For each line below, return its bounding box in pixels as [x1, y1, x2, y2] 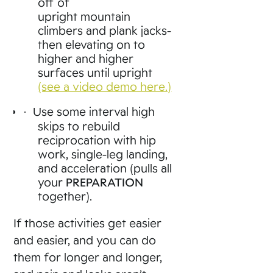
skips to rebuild [38, 119, 121, 133]
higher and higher [38, 51, 134, 65]
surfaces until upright [38, 65, 153, 79]
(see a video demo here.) [38, 79, 172, 93]
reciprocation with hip [38, 133, 157, 147]
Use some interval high [33, 104, 155, 118]
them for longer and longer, [13, 250, 163, 264]
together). [38, 189, 93, 203]
